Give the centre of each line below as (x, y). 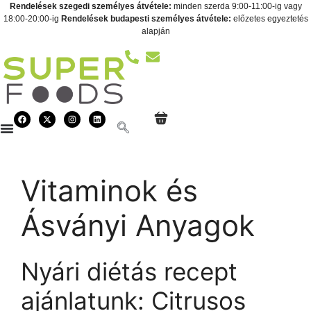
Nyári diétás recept (129, 272)
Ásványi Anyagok (138, 226)
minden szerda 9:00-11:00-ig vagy (236, 6)
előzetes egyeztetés (269, 19)
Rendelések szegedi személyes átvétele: (90, 6)
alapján (155, 31)
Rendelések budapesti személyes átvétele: (146, 19)
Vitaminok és (109, 191)
